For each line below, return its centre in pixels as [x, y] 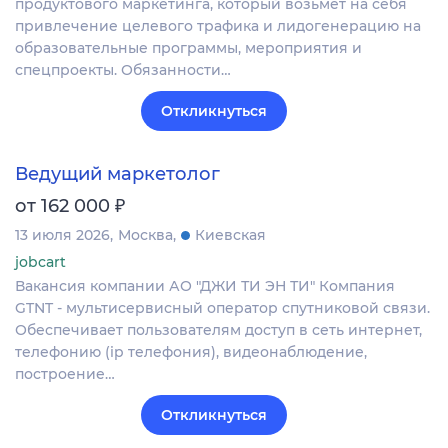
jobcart [40, 261]
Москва [145, 234]
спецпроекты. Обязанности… [123, 69]
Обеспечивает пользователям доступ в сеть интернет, [218, 329]
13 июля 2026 [62, 234]
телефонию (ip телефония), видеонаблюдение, [191, 351]
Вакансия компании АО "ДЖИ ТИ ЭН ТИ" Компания [205, 285]
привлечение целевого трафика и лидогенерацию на [218, 25]
